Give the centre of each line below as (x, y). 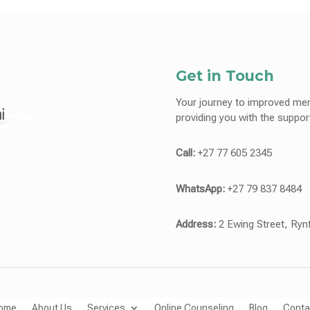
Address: (195, 225)
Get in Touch (225, 76)
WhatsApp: (200, 189)
